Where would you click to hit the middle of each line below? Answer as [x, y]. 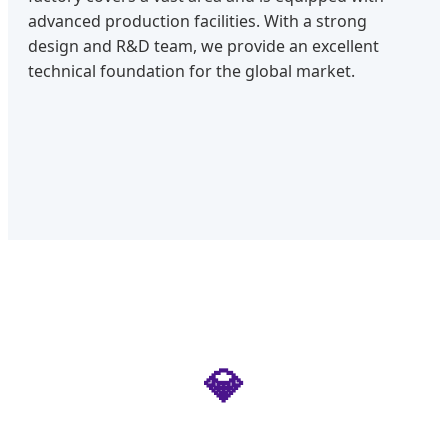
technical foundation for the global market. [191, 70]
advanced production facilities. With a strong [197, 20]
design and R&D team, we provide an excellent [203, 45]
